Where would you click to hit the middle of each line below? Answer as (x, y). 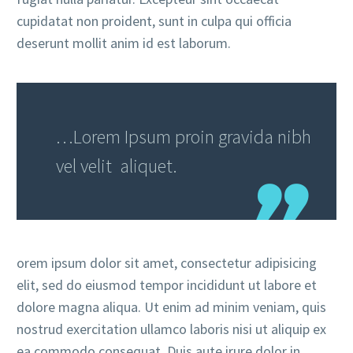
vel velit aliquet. (117, 165)
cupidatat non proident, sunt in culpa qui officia (154, 20)
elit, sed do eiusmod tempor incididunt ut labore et (167, 284)
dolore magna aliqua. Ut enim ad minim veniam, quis (171, 307)
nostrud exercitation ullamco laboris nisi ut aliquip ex (171, 329)
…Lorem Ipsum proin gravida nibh (184, 136)
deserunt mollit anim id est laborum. (124, 43)
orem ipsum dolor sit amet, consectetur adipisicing (167, 262)
